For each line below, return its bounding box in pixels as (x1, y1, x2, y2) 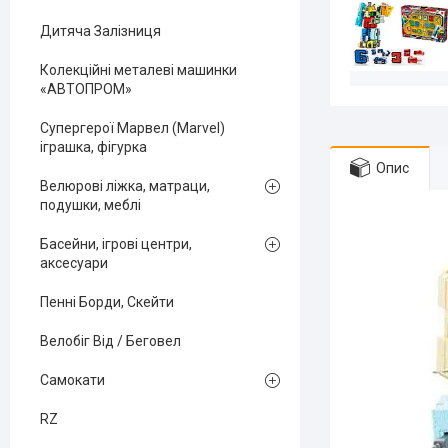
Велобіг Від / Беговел (40, 333, 181, 349)
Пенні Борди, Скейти (40, 294, 174, 310)
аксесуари (40, 255, 108, 271)
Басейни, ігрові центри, (40, 236, 192, 252)
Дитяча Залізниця (40, 23, 161, 39)
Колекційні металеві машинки (40, 62, 237, 78)
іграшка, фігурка (40, 139, 147, 155)
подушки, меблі (40, 197, 141, 213)
